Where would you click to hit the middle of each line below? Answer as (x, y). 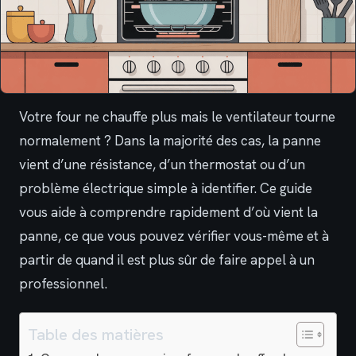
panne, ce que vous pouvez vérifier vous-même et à (174, 236)
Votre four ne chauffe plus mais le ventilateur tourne (177, 117)
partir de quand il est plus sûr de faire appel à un (167, 260)
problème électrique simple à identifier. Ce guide (166, 189)
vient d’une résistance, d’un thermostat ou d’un (162, 165)
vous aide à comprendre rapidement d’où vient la (168, 213)
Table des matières (96, 335)
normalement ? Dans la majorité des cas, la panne (170, 141)
